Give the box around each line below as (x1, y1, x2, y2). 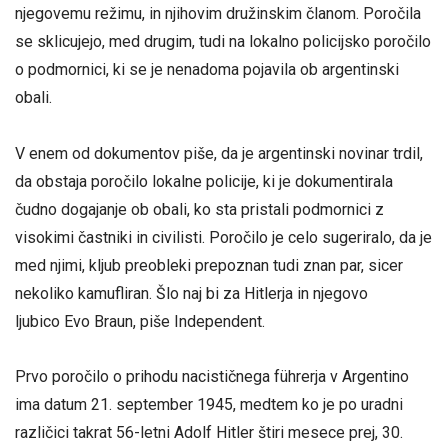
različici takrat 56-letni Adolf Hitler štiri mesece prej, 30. (15, 422, 403, 442)
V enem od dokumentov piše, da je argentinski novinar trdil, (15, 143, 423, 163)
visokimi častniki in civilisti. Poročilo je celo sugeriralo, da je (15, 227, 432, 247)
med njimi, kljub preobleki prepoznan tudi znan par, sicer (15, 255, 403, 275)
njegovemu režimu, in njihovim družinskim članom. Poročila (15, 4, 421, 24)
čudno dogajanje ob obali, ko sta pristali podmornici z (15, 199, 384, 219)
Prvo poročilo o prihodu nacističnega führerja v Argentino (15, 366, 409, 386)
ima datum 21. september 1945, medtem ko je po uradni (15, 394, 403, 414)
